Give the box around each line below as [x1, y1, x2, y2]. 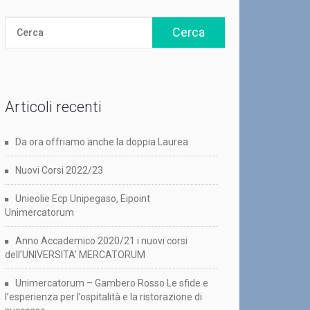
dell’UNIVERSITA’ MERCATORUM [5, 249, 145, 261]
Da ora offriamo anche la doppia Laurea [15, 136, 188, 148]
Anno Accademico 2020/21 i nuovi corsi [15, 235, 188, 247]
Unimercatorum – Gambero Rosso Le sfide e [15, 277, 208, 289]
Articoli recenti [5, 98, 102, 116]
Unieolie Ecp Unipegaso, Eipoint [15, 193, 150, 205]
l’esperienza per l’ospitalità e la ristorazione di [5, 291, 202, 303]
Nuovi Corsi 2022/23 [15, 165, 103, 176]
